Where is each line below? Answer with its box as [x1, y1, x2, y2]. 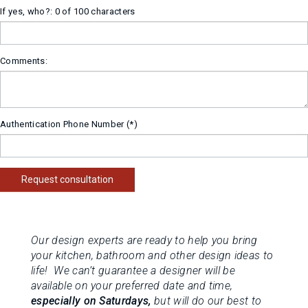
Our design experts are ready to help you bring [31, 234, 258, 247]
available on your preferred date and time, [31, 279, 233, 292]
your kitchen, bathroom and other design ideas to [31, 249, 274, 262]
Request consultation [21, 174, 113, 185]
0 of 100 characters [54, 6, 135, 16]
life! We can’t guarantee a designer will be [31, 264, 236, 277]
